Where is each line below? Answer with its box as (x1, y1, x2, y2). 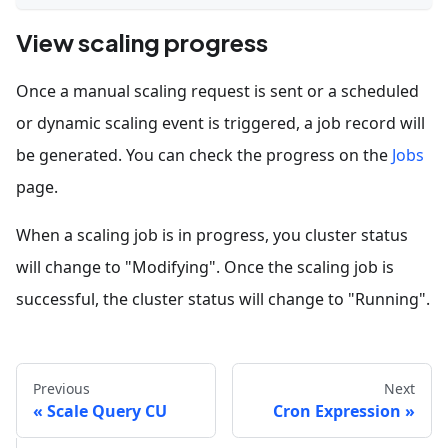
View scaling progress (16, 27, 268, 58)
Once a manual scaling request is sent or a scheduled (16, 80, 419, 103)
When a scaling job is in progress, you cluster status (16, 224, 408, 247)
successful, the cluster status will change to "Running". (16, 288, 430, 311)
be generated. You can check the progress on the (16, 144, 392, 167)
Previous (33, 379, 90, 399)
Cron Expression (273, 400, 401, 423)
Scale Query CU (47, 400, 167, 423)
